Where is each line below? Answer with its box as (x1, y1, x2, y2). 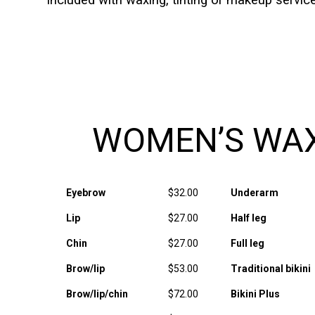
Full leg (230, 238, 264, 249)
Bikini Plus (230, 288, 280, 300)
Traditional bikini (230, 263, 311, 274)
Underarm (230, 187, 278, 198)
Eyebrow (65, 187, 105, 198)
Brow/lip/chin (65, 288, 128, 300)
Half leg (230, 212, 266, 224)
